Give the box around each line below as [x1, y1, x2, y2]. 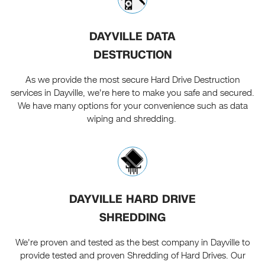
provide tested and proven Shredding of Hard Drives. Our [20, 249, 245, 261]
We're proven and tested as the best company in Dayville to [15, 236, 250, 248]
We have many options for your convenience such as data [17, 99, 248, 112]
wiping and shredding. [86, 112, 179, 125]
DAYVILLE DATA [89, 28, 176, 44]
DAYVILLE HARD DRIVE [69, 190, 196, 207]
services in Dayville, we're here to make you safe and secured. [11, 86, 254, 99]
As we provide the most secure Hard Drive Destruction [25, 73, 240, 86]
